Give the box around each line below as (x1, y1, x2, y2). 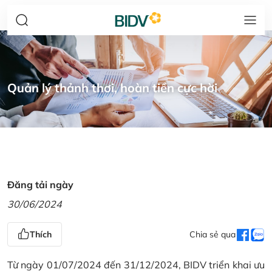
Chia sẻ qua (189, 229, 236, 240)
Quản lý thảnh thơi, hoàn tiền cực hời (7, 80, 217, 95)
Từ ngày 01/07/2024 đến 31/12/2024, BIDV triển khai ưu (7, 259, 265, 271)
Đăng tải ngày (7, 178, 73, 191)
